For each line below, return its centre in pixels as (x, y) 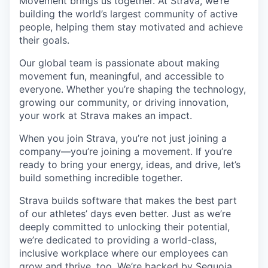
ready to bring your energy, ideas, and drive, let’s (130, 164)
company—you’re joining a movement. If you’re (126, 151)
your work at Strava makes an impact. (106, 115)
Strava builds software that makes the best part (128, 200)
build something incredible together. (101, 177)
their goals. (44, 40)
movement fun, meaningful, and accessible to (122, 76)
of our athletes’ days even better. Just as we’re (125, 213)
